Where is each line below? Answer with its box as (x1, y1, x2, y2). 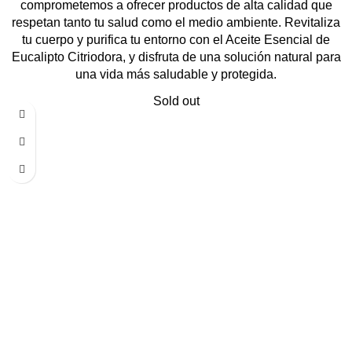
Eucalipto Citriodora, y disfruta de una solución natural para (11, 50, 341, 64)
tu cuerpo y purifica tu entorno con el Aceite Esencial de (22, 33, 330, 47)
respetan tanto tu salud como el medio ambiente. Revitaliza (12, 16, 340, 30)
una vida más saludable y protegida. (75, 68, 277, 82)
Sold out (152, 94, 200, 108)
